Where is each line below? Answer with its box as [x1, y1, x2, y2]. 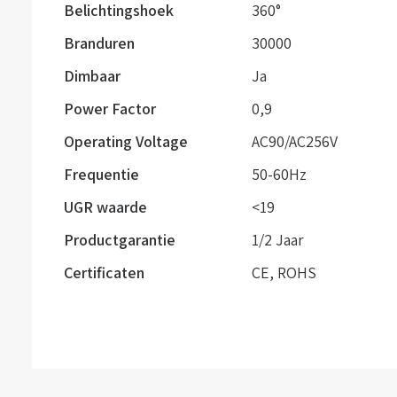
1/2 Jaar [252, 230, 304, 250]
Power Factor [64, 98, 156, 119]
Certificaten [64, 262, 144, 283]
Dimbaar [64, 66, 121, 86]
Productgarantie [64, 230, 175, 250]
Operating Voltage [64, 131, 188, 152]
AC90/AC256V [252, 131, 338, 152]
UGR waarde [64, 197, 147, 217]
